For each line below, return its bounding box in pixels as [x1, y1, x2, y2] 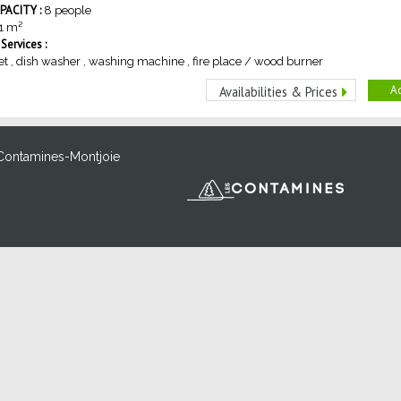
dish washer [16, 55, 81, 69]
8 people [44, 4, 91, 18]
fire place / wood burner [192, 55, 323, 69]
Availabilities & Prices [219, 82, 337, 100]
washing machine [89, 55, 184, 69]
